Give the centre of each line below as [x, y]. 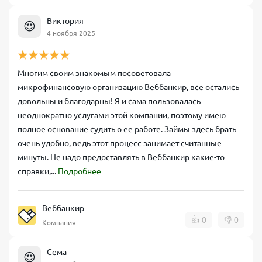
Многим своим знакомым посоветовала [94, 73]
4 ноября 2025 [71, 33]
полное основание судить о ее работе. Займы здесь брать [127, 129]
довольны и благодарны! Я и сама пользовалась [109, 101]
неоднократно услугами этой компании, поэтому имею [122, 115]
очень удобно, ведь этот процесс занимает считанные [120, 143]
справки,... [38, 171]
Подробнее [80, 171]
